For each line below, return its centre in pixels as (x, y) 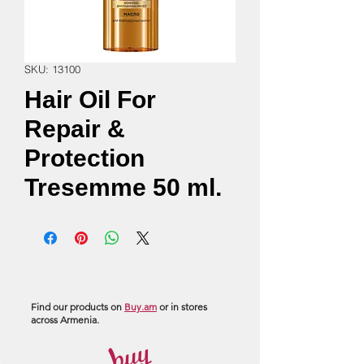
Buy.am (141, 307)
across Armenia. (65, 320)
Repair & (75, 129)
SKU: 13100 (52, 69)
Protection (84, 158)
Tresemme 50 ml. (123, 187)
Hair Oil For (90, 100)
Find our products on (78, 307)
